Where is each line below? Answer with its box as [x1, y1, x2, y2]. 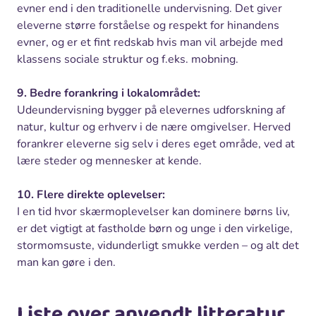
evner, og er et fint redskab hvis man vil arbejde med [17, 34, 283, 50]
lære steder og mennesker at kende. [17, 152, 202, 169]
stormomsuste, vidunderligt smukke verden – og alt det [17, 237, 299, 253]
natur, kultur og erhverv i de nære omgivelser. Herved [17, 119, 291, 135]
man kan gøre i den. [17, 254, 116, 270]
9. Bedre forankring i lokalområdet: [17, 85, 200, 101]
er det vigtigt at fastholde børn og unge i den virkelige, [17, 220, 293, 236]
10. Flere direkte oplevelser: [17, 186, 165, 202]
